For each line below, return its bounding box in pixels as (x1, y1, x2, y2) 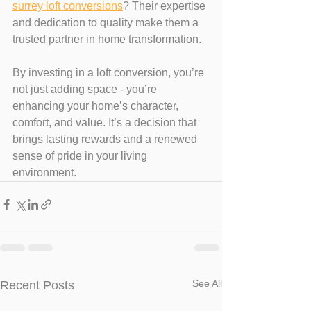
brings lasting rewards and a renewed (12, 133, 200, 145)
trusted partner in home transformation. (12, 33, 201, 45)
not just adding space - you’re (12, 83, 160, 95)
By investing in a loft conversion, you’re (12, 66, 207, 78)
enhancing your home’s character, (12, 99, 181, 112)
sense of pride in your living (12, 149, 150, 162)
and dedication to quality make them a (12, 16, 201, 28)
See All (192, 277, 222, 289)
